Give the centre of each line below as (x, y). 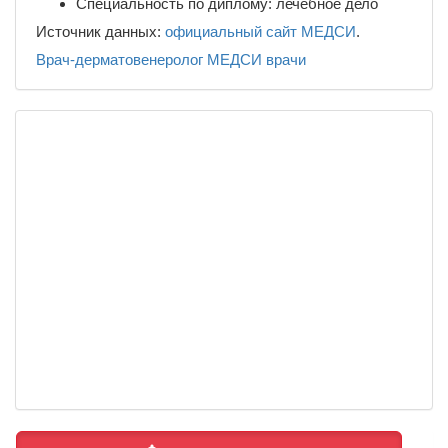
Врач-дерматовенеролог (119, 59)
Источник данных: (100, 31)
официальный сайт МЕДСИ (260, 31)
